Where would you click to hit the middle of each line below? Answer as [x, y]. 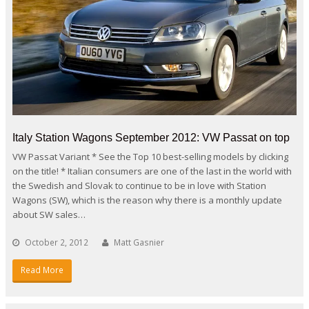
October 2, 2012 [57, 242]
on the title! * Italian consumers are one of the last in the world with [152, 171]
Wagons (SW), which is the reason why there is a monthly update [147, 200]
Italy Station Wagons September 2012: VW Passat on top [151, 137]
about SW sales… [49, 214]
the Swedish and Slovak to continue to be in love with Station [139, 185]
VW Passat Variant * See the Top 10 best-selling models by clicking [150, 156]
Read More [42, 270]
